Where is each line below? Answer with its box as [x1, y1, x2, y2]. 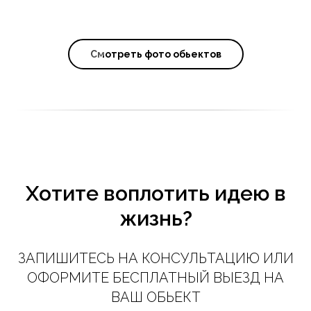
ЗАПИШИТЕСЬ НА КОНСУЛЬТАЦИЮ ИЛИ [17, 250, 294, 267]
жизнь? [119, 206, 192, 231]
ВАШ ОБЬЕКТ [110, 289, 201, 306]
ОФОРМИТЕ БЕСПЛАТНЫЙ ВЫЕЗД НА [27, 269, 284, 287]
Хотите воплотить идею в [25, 181, 286, 206]
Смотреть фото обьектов [90, 49, 221, 60]
